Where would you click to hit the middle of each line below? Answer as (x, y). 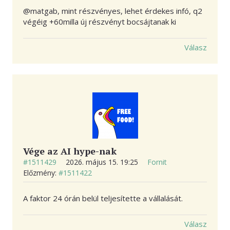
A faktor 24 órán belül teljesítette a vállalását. (103, 198)
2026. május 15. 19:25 (103, 162)
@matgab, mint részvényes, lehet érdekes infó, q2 (113, 11)
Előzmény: (41, 173)
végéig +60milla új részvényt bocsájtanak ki (100, 22)
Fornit (157, 162)
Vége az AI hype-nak (70, 151)
